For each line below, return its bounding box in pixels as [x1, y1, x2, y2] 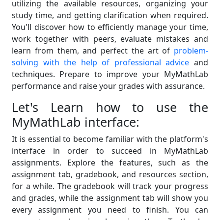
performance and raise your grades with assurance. [12, 81, 205, 91]
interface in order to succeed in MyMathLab [12, 145, 208, 156]
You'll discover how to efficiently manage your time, [12, 22, 208, 32]
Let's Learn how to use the [12, 99, 208, 115]
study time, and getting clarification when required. [12, 10, 208, 21]
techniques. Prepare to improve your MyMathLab [12, 69, 208, 80]
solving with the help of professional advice [12, 57, 190, 68]
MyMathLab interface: [12, 113, 139, 130]
